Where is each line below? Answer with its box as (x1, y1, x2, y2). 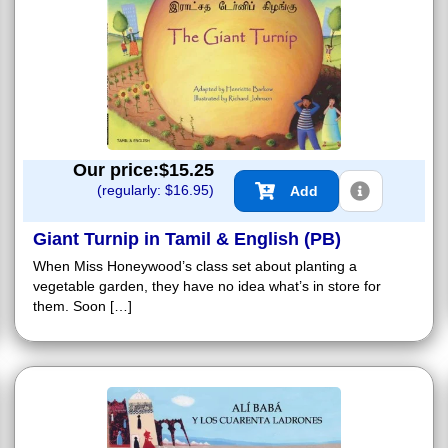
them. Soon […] (33, 298, 132, 315)
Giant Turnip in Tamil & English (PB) (33, 229, 341, 250)
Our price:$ (73, 160, 169, 181)
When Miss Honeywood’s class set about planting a (33, 258, 357, 275)
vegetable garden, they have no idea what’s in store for (33, 278, 381, 295)
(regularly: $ (97, 182, 173, 199)
